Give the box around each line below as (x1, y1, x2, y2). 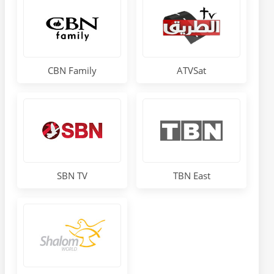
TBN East (172, 169, 210, 182)
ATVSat (177, 64, 206, 77)
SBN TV (57, 169, 88, 182)
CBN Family (48, 64, 97, 77)
